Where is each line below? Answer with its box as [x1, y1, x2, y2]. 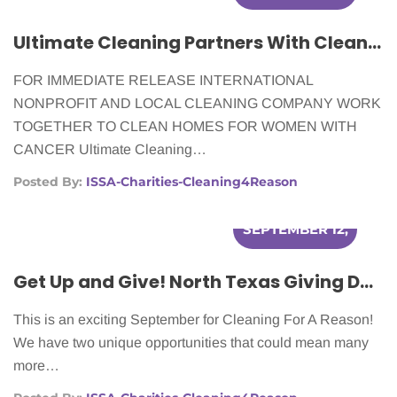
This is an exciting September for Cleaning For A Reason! [13, 312, 373, 328]
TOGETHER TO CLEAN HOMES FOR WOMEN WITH [13, 119, 357, 135]
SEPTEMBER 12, [242, 221, 348, 238]
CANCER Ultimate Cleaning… [13, 142, 206, 158]
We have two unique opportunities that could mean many [13, 335, 369, 351]
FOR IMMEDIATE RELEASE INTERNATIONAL [13, 73, 313, 89]
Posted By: [13, 174, 82, 191]
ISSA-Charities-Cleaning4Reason [82, 174, 298, 191]
